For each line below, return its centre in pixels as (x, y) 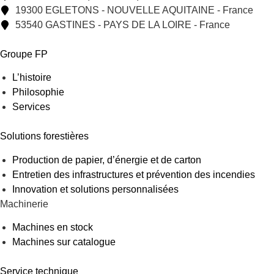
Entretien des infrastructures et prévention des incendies (134, 174)
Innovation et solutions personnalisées (95, 189)
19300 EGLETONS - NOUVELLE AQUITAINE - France (134, 10)
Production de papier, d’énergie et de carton (107, 160)
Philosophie (38, 92)
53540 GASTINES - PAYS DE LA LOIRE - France (123, 25)
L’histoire (32, 78)
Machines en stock (53, 228)
